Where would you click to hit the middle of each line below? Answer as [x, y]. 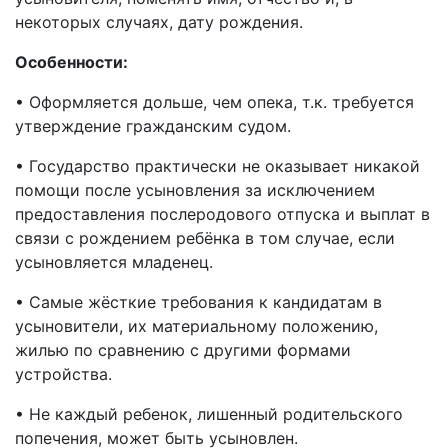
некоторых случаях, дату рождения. [159, 22]
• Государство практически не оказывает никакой [217, 166]
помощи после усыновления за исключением [195, 190]
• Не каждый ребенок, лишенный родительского [209, 414]
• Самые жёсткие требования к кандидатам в [198, 302]
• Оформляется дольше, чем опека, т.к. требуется [214, 102]
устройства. [63, 374]
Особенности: [71, 62]
